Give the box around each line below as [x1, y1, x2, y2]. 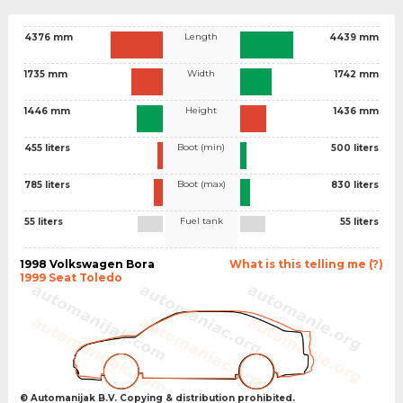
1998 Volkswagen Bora [19, 256, 155, 271]
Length [184, 30, 219, 42]
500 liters [331, 141, 379, 154]
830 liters [331, 178, 379, 191]
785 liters [23, 178, 70, 191]
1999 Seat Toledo [19, 270, 122, 284]
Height [185, 103, 218, 116]
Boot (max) [176, 177, 226, 190]
